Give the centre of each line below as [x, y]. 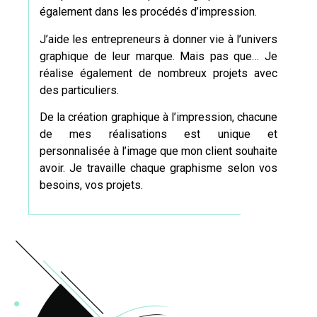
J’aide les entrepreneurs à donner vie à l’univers [158, 39]
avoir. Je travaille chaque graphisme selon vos [158, 168]
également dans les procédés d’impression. [148, 12]
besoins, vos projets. [91, 185]
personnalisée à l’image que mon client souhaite [158, 151]
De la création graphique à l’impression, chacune [158, 117]
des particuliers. [79, 90]
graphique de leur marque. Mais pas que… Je [158, 56]
